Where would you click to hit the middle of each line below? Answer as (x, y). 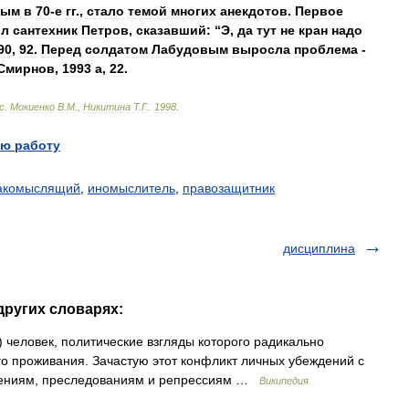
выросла (261, 49)
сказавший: (173, 30)
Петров (105, 30)
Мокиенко (32, 107)
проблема (326, 49)
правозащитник (229, 188)
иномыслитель (131, 188)
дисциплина (319, 248)
